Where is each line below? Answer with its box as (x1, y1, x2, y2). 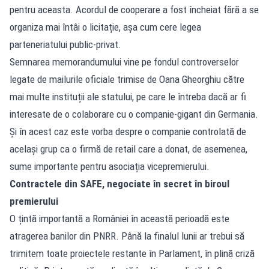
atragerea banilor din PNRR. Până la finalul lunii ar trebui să (10, 229, 244, 242)
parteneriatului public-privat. (10, 38, 121, 50)
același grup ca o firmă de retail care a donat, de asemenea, (10, 142, 247, 155)
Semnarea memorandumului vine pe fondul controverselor (10, 55, 239, 68)
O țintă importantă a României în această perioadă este (10, 212, 229, 225)
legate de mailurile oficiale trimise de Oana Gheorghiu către (10, 73, 244, 85)
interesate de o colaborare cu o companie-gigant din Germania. (10, 107, 258, 120)
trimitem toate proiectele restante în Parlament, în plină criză (10, 247, 255, 259)
